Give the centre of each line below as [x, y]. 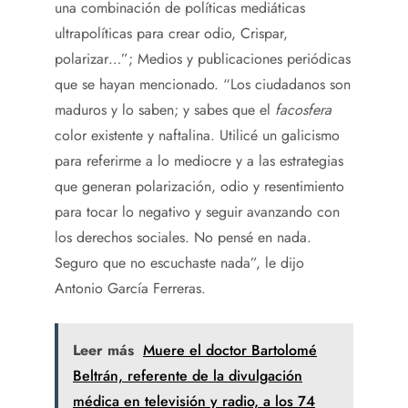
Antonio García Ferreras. [130, 288]
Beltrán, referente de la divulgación [188, 375]
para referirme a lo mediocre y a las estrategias [199, 160]
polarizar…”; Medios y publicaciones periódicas [203, 58]
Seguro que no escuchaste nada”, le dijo [179, 262]
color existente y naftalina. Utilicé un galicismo [197, 135]
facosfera [303, 109]
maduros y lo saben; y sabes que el [165, 109]
